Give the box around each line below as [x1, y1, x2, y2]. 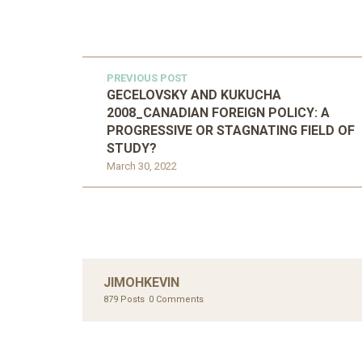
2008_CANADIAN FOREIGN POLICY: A [107, 105, 330, 121]
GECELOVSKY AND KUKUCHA [107, 87, 281, 103]
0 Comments [149, 294, 204, 305]
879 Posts [103, 294, 145, 305]
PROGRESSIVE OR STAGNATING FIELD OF [107, 123, 355, 139]
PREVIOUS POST [107, 72, 187, 85]
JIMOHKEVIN [103, 275, 179, 291]
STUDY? [107, 141, 157, 157]
